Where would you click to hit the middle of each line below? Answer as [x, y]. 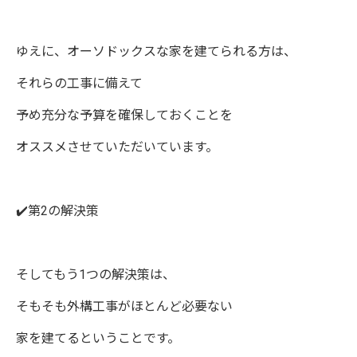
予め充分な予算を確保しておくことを [124, 115]
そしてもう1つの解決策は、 [96, 275]
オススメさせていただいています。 [117, 147]
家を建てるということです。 [98, 338]
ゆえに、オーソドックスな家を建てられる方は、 [156, 51]
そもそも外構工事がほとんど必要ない [124, 306]
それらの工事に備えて [79, 83]
